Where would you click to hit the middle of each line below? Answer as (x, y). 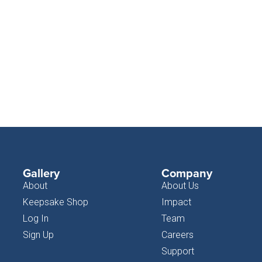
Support (177, 251)
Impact (176, 202)
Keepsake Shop (55, 202)
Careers (177, 235)
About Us (180, 186)
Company (187, 173)
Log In (35, 219)
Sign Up (38, 235)
